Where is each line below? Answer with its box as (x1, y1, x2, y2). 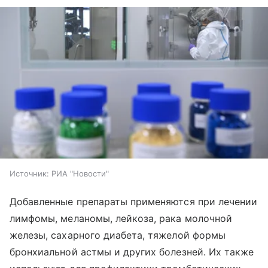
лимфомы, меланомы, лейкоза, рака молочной (10, 212, 232, 224)
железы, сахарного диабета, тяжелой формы (10, 229, 226, 241)
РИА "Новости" (51, 168, 109, 178)
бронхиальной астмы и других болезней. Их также (10, 245, 254, 258)
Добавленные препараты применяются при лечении (10, 195, 258, 208)
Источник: (10, 168, 49, 178)
